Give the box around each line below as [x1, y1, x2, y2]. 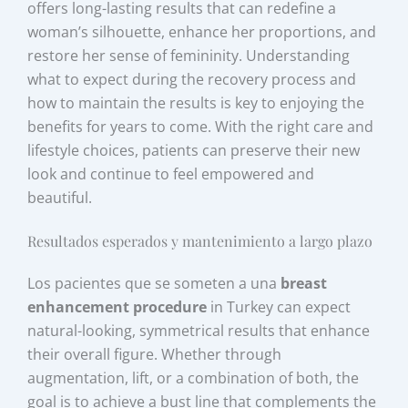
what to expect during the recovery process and [27, 68, 357, 89]
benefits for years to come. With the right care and [27, 116, 374, 137]
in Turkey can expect [207, 297, 352, 318]
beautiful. [27, 187, 93, 208]
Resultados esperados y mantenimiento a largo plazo [27, 231, 373, 251]
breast [280, 273, 328, 294]
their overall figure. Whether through [27, 344, 282, 365]
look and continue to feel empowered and [27, 163, 315, 184]
